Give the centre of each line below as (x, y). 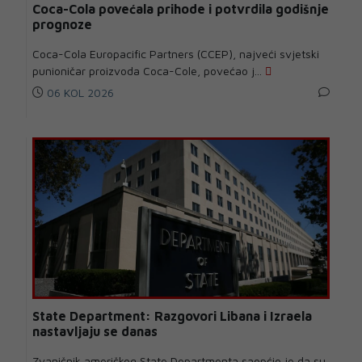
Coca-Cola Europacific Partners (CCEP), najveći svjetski (176, 54)
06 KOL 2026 (79, 93)
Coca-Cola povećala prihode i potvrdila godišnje (181, 9)
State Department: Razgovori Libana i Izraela (172, 316)
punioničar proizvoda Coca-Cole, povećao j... (149, 71)
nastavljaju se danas (95, 332)
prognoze (62, 25)
